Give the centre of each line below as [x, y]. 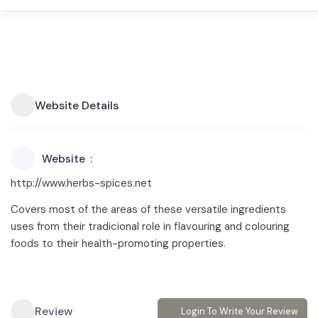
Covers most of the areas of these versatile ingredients [148, 209]
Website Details [77, 105]
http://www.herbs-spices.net [81, 183]
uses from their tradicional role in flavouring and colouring [150, 226]
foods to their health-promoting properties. [118, 243]
